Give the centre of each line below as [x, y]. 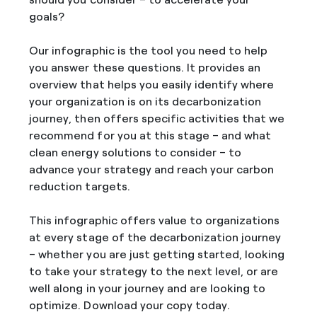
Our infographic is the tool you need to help [148, 51]
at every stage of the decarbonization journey [155, 237]
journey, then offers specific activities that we [157, 119]
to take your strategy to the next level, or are [154, 271]
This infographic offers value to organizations [154, 220]
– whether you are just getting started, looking [157, 254]
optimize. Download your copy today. [129, 305]
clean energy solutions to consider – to [135, 152]
